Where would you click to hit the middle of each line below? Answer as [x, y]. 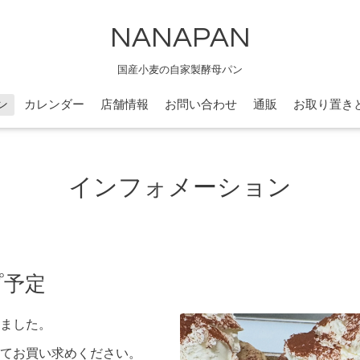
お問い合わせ [201, 104]
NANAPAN [180, 37]
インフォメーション [180, 188]
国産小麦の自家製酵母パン [180, 70]
